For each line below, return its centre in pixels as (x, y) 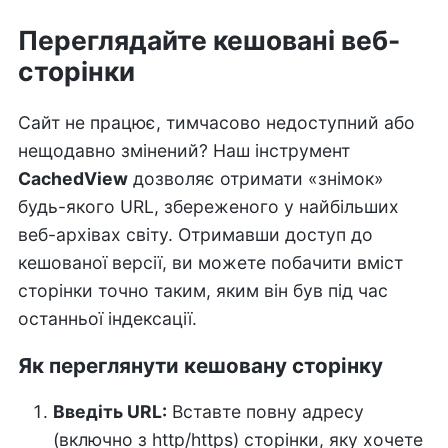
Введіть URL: (109, 412)
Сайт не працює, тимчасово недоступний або (216, 122)
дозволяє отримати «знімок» (255, 178)
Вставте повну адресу (265, 412)
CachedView (72, 178)
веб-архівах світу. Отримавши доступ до (195, 234)
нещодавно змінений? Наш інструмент (183, 150)
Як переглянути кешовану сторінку (200, 365)
